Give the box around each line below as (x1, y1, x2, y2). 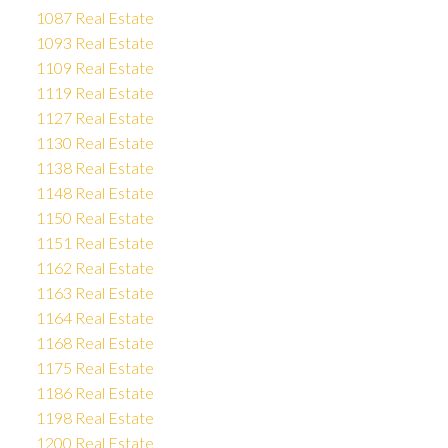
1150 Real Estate (35, 208, 154, 228)
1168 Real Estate (35, 333, 154, 353)
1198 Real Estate (35, 408, 154, 428)
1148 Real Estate (35, 183, 154, 203)
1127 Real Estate (35, 108, 154, 128)
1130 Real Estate (35, 133, 154, 153)
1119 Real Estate (35, 83, 154, 103)
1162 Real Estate (35, 258, 154, 278)
